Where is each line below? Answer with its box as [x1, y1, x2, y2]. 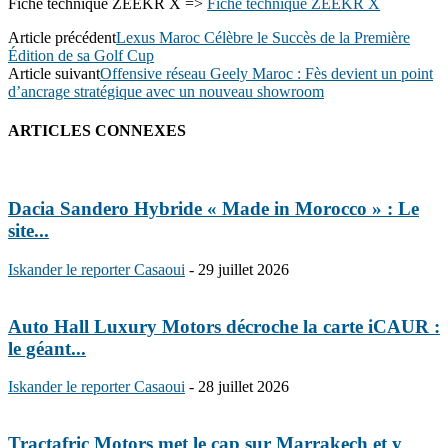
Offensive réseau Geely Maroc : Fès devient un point [100, 64, 433, 82]
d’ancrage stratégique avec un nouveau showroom [8, 82, 324, 100]
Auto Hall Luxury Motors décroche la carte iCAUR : [8, 315, 440, 337]
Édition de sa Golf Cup [8, 46, 154, 64]
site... [8, 220, 49, 242]
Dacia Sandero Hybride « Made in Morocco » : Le [8, 198, 419, 220]
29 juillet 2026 [198, 260, 289, 278]
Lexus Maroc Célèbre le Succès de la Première [116, 28, 410, 46]
